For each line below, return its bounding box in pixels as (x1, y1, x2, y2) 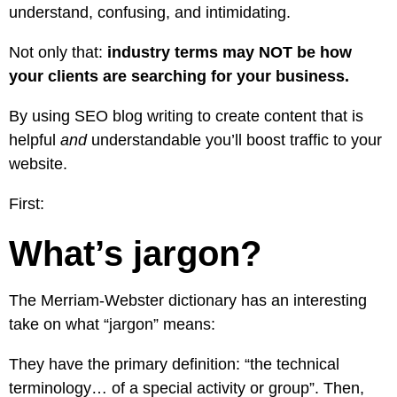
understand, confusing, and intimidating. (9, 4, 291, 21)
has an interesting (237, 292, 367, 309)
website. (9, 155, 67, 173)
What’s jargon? (9, 234, 261, 273)
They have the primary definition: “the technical (9, 355, 339, 373)
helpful (9, 131, 56, 149)
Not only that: (9, 43, 107, 61)
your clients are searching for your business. (9, 67, 349, 85)
